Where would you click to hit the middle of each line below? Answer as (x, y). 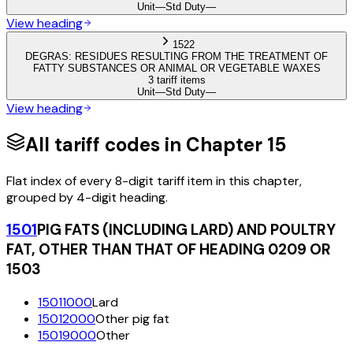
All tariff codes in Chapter (146, 144)
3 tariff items (176, 80)
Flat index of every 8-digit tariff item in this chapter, (154, 180)
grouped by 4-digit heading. (87, 197)
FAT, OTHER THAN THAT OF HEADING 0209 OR (169, 250)
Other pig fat (132, 318)
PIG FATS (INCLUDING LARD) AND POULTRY (186, 230)
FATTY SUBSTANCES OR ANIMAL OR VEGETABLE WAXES (176, 68)
